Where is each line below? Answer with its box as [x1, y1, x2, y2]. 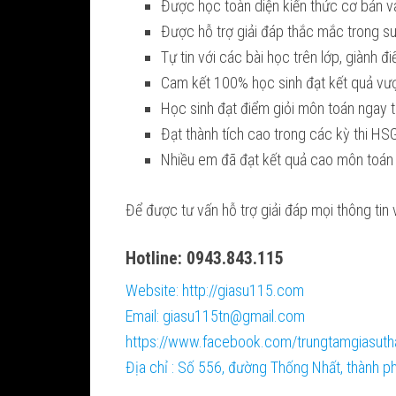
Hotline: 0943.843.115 [126, 247, 284, 269]
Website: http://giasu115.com [126, 281, 304, 300]
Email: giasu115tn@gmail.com [126, 307, 305, 325]
